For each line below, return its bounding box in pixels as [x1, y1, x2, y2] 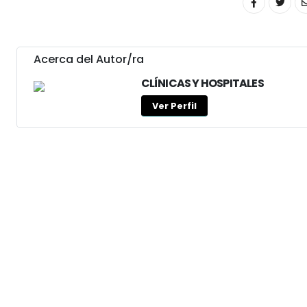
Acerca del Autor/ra [34, 51, 144, 67]
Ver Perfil [151, 99, 197, 112]
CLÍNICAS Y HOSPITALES [140, 75, 264, 91]
